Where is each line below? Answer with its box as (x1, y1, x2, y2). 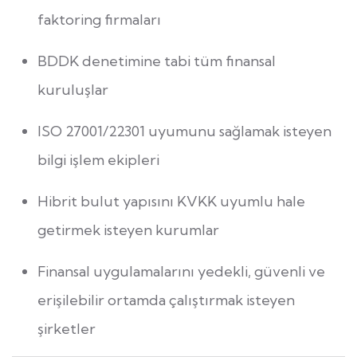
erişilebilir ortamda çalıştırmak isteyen (37, 291, 295, 310)
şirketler (37, 320, 96, 339)
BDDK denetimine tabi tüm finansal (37, 52, 276, 71)
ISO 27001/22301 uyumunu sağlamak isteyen (37, 122, 331, 141)
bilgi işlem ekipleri (37, 151, 159, 170)
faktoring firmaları (37, 10, 161, 29)
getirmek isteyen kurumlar (37, 221, 219, 240)
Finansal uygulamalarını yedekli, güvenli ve (37, 262, 325, 281)
